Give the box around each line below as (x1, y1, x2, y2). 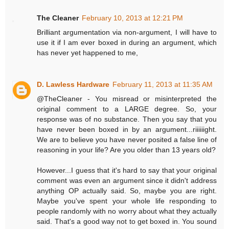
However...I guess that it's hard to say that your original (37, 166, 217, 175)
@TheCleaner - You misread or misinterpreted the (37, 95, 217, 103)
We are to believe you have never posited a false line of (37, 135, 217, 144)
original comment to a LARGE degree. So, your (37, 105, 217, 113)
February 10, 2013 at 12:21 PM (82, 14, 184, 22)
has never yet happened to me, (37, 49, 139, 57)
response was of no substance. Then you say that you (37, 115, 217, 124)
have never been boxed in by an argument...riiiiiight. (37, 125, 217, 134)
